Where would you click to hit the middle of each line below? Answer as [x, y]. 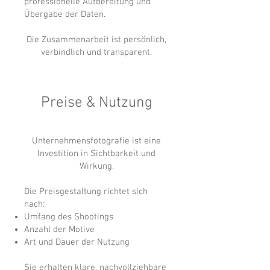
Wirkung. [96, 166]
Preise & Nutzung [96, 103]
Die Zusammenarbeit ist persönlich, [96, 40]
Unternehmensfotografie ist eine [96, 141]
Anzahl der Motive [59, 230]
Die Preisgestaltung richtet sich [86, 192]
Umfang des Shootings [69, 217]
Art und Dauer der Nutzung [77, 242]
